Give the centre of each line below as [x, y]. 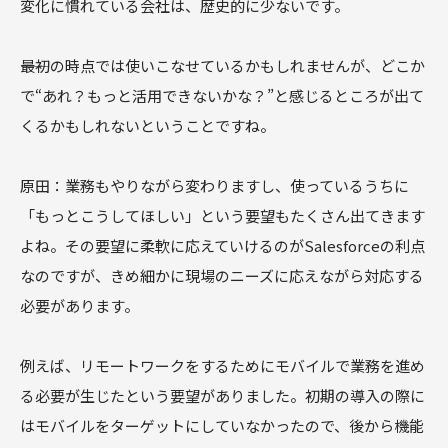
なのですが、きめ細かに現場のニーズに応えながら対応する [222, 276]
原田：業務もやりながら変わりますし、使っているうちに [214, 186]
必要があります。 [79, 306]
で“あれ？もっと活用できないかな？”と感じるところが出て [222, 96]
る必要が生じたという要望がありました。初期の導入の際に [222, 396]
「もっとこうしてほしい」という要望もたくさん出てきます [222, 216]
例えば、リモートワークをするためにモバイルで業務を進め [222, 366]
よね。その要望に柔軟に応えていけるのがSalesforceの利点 [222, 246]
